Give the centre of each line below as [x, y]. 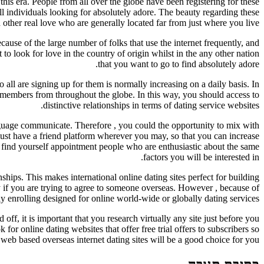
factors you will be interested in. [201, 157]
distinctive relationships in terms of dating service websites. [151, 105]
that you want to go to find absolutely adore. [179, 64]
